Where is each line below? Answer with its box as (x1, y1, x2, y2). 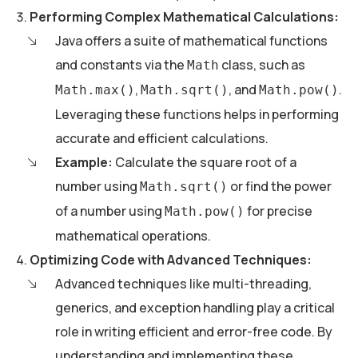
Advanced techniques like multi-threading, (55, 275, 312, 293)
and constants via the (55, 56, 187, 74)
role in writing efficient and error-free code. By (55, 323, 332, 341)
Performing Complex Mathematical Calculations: (30, 8, 339, 26)
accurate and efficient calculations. (55, 129, 268, 148)
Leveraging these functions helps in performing (55, 105, 339, 124)
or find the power (228, 177, 332, 196)
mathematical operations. (55, 227, 211, 245)
